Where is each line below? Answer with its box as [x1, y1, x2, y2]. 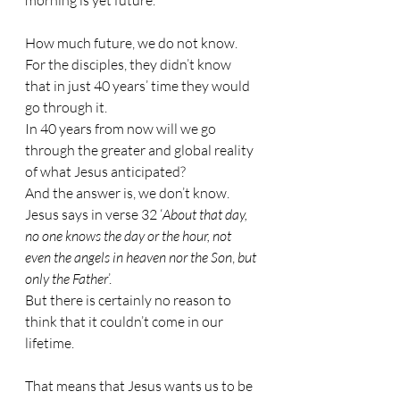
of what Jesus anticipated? [25, 162, 186, 180]
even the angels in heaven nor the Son [25, 248, 232, 266]
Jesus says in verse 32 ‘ [25, 205, 162, 223]
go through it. [25, 98, 107, 116]
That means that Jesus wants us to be [25, 377, 255, 395]
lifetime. [25, 334, 74, 352]
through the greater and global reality [25, 141, 256, 159]
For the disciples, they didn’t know [25, 55, 234, 73]
